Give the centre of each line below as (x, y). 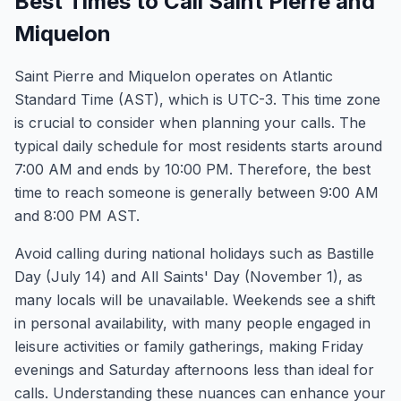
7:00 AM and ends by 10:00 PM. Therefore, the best (192, 169)
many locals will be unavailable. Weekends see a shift (195, 300)
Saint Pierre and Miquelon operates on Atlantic (174, 76)
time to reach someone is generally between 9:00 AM (196, 192)
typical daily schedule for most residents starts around (198, 146)
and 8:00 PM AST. (77, 216)
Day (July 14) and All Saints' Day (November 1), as (188, 277)
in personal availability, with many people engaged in (192, 323)
